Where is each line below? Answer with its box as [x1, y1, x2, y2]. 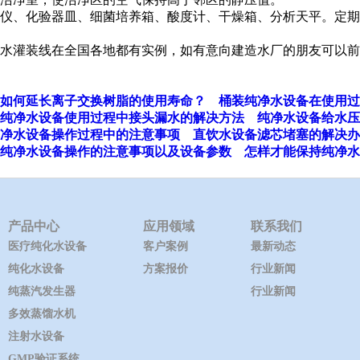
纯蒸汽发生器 [8, 285, 76, 297]
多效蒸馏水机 [8, 308, 76, 320]
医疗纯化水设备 [8, 240, 87, 252]
